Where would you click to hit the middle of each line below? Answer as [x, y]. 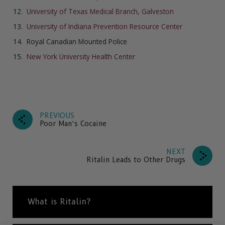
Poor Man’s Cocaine [73, 124]
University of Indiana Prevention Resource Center [104, 26]
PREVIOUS [57, 116]
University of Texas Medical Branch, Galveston [100, 11]
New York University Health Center [81, 57]
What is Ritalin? [59, 202]
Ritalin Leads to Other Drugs [136, 160]
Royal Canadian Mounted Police [77, 42]
